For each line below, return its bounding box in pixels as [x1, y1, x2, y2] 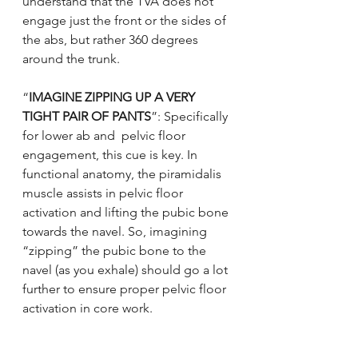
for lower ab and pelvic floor [22, 128, 189, 144]
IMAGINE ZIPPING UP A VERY [29, 89, 198, 105]
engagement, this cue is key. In [22, 147, 201, 163]
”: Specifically [151, 109, 231, 125]
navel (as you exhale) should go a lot [22, 262, 231, 278]
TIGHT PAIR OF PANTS [22, 109, 151, 125]
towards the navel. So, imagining [22, 224, 210, 240]
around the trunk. [22, 51, 120, 67]
